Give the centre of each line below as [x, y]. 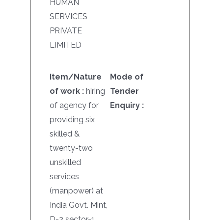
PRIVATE [66, 31]
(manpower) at [77, 191]
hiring [96, 91]
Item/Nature [76, 77]
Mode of [126, 77]
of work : [68, 91]
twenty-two [71, 148]
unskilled [66, 162]
